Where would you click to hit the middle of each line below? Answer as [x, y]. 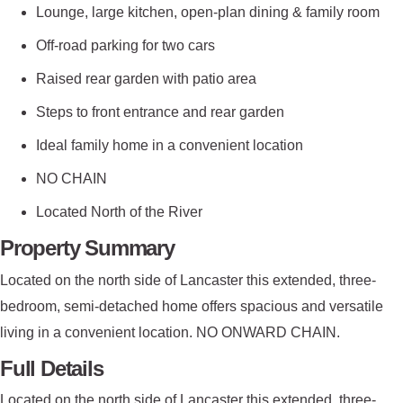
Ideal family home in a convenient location [170, 146]
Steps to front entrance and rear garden [160, 112]
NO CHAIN [72, 179]
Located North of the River [119, 212]
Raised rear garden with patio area [146, 79]
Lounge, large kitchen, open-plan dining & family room [208, 13]
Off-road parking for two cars [125, 46]
